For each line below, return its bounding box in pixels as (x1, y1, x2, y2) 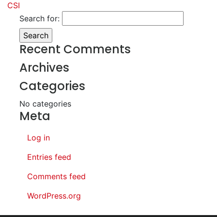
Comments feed (27, 171, 86, 181)
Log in (27, 133, 50, 142)
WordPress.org (27, 191, 81, 201)
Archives (19, 60, 69, 76)
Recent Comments (19, 41, 131, 57)
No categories (19, 99, 71, 108)
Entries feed (27, 152, 71, 162)
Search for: (19, 14, 60, 23)
